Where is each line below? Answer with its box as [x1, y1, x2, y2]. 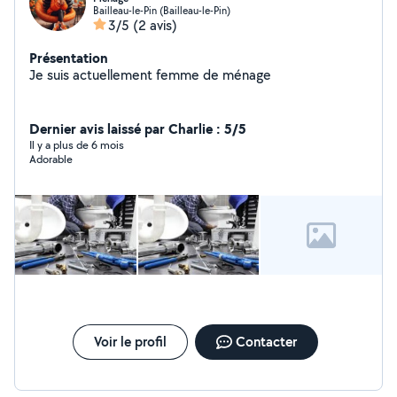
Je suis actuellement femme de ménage [29, 66, 271, 84]
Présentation [29, 48, 108, 67]
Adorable [29, 152, 73, 167]
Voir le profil [93, 332, 167, 351]
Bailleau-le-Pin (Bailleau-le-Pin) [93, 4, 230, 17]
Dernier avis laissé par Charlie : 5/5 [29, 119, 246, 138]
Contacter [235, 332, 297, 351]
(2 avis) [133, 16, 177, 35]
